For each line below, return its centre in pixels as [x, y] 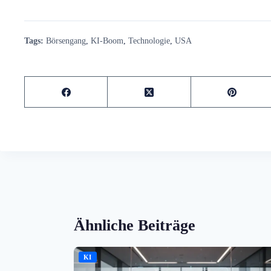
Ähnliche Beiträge [135, 226]
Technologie [149, 41]
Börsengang [66, 41]
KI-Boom [107, 41]
